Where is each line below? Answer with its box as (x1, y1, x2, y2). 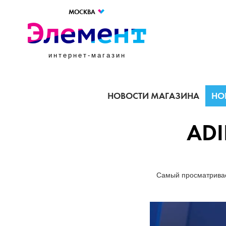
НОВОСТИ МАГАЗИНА (107, 90, 199, 101)
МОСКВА (69, 8, 97, 16)
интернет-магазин (48, 51, 126, 59)
